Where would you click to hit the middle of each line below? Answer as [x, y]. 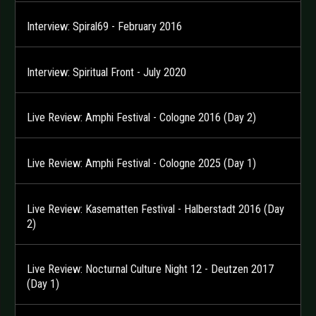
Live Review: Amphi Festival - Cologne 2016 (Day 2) [141, 118]
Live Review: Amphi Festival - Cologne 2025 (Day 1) [141, 163]
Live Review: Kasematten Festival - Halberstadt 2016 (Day [156, 209]
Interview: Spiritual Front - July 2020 [107, 72]
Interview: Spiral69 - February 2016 [104, 27]
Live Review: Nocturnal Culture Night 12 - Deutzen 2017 [150, 269]
